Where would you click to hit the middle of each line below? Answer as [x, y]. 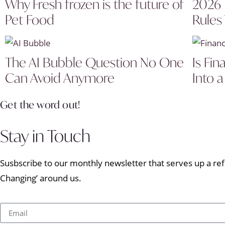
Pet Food [30, 19]
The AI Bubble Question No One [94, 62]
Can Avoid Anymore [60, 78]
